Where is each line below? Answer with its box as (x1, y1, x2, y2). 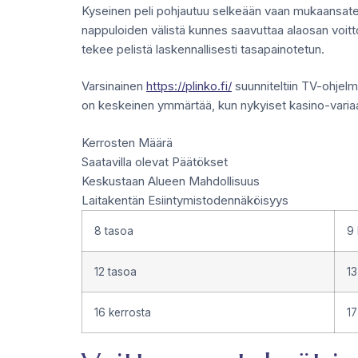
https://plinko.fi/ (146, 78, 232, 93)
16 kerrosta (94, 305, 151, 319)
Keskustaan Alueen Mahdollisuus (82, 173, 260, 189)
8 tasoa (94, 224, 133, 237)
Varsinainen (82, 78, 146, 93)
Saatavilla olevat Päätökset (82, 153, 228, 169)
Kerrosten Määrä (82, 134, 173, 150)
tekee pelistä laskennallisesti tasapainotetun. (82, 41, 324, 57)
